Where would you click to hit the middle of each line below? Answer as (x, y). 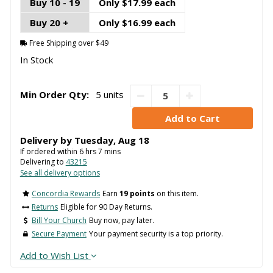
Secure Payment (59, 234)
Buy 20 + (49, 23)
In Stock (36, 60)
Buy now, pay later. (121, 221)
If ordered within (49, 151)
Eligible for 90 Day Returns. (106, 207)
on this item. (176, 194)
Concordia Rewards (66, 194)
